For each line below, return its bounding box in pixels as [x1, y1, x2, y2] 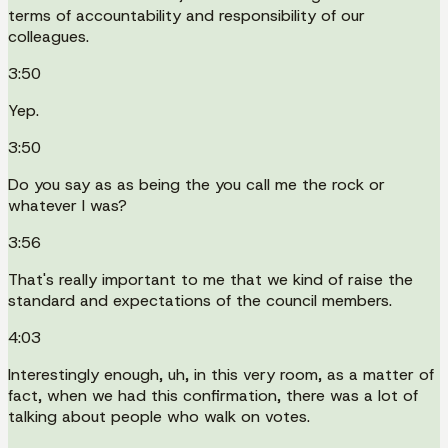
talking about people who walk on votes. [8, 405, 310, 427]
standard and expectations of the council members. [8, 289, 392, 311]
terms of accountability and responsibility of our [8, 4, 365, 26]
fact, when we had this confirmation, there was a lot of [8, 384, 418, 406]
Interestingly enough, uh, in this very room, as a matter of [8, 363, 434, 385]
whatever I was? [8, 194, 127, 216]
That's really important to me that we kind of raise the [8, 268, 413, 290]
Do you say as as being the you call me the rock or [8, 173, 385, 195]
